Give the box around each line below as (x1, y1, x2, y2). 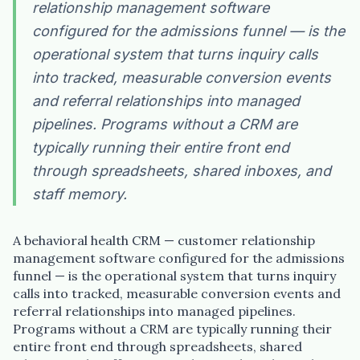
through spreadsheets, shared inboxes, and (32, 162, 331, 180)
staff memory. (32, 186, 127, 203)
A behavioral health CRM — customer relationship (13, 232, 315, 249)
